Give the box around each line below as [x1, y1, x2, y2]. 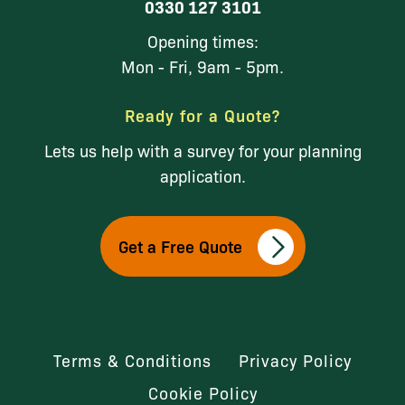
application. [159, 164, 246, 186]
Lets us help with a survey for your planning [43, 138, 362, 161]
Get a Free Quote [118, 234, 242, 257]
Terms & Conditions [53, 348, 212, 371]
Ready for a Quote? [125, 103, 280, 126]
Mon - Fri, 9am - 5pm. [121, 54, 284, 77]
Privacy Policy [239, 348, 352, 371]
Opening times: [146, 29, 259, 52]
